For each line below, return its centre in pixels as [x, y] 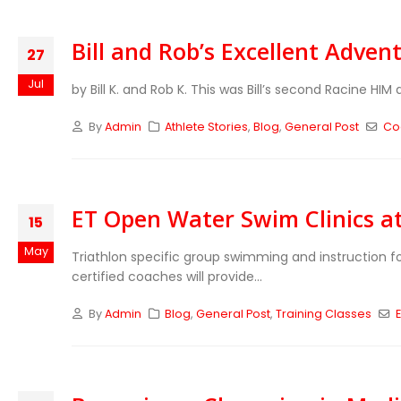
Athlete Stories [207, 127]
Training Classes [324, 314]
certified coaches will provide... [167, 277]
